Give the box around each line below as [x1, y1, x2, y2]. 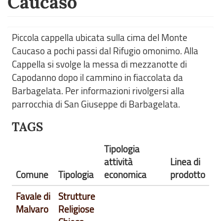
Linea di [170, 155, 200, 168]
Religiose [58, 203, 94, 216]
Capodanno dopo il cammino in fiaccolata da [12, 71, 183, 84]
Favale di [16, 190, 50, 203]
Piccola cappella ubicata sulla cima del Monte [12, 31, 187, 44]
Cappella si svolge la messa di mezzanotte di [12, 58, 187, 71]
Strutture [58, 190, 95, 203]
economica [104, 168, 147, 181]
